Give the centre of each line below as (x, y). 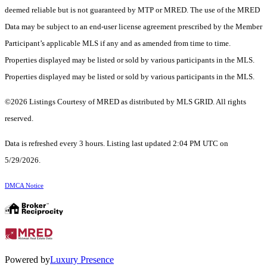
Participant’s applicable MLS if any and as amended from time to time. (118, 44)
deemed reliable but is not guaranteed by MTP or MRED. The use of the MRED (132, 10)
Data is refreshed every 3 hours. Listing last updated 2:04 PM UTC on (117, 144)
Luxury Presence (82, 260)
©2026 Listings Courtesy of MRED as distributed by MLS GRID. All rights (125, 102)
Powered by (27, 260)
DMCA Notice (24, 186)
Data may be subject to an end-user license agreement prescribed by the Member (133, 27)
